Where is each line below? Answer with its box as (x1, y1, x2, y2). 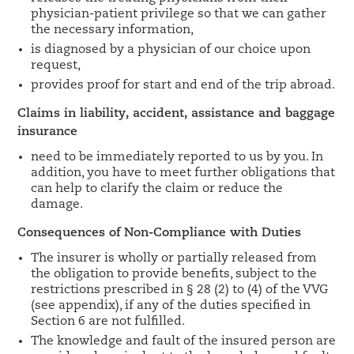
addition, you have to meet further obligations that (31, 167, 336, 179)
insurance (17, 126, 78, 138)
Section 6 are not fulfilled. (31, 315, 186, 328)
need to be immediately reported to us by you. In (31, 151, 324, 164)
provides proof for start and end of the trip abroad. (31, 79, 336, 92)
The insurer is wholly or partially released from (31, 252, 318, 265)
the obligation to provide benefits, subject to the (31, 268, 318, 281)
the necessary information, (31, 24, 194, 36)
